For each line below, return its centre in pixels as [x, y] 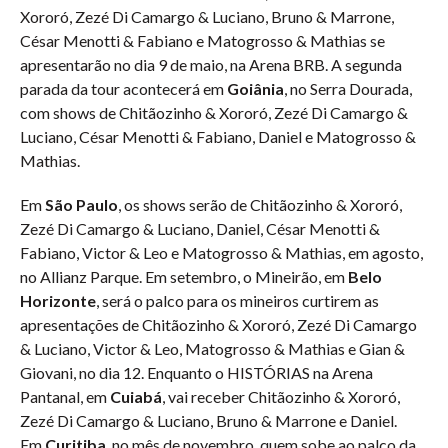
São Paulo [81, 204]
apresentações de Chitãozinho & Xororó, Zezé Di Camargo [218, 324]
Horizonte [58, 300]
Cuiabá [136, 396]
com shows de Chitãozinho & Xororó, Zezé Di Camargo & [214, 112]
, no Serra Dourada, [348, 88]
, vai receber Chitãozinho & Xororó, [281, 396]
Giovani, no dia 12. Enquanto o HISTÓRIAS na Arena [196, 372]
